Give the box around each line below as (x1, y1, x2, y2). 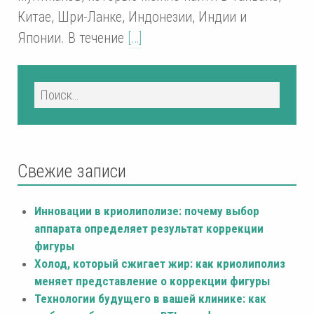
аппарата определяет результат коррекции (34, 221, 264, 235)
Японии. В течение (18, 29, 128, 46)
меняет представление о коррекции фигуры (34, 273, 270, 288)
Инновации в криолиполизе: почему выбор (34, 203, 259, 218)
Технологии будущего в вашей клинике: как (34, 291, 266, 306)
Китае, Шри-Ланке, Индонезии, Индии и (18, 8, 247, 25)
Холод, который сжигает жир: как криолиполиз (34, 256, 285, 271)
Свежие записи (18, 161, 126, 182)
